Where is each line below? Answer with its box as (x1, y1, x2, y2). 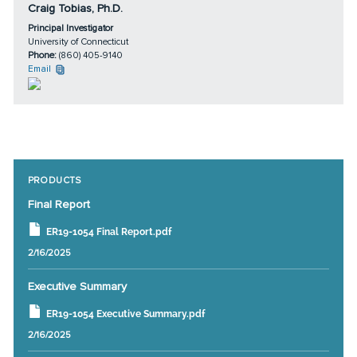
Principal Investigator (27, 22, 113, 34)
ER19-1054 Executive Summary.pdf (45, 308, 205, 320)
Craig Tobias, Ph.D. (27, 2, 123, 16)
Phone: (27, 49, 59, 61)
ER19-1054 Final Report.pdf (45, 226, 171, 237)
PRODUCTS (27, 174, 81, 186)
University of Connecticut (27, 36, 128, 48)
